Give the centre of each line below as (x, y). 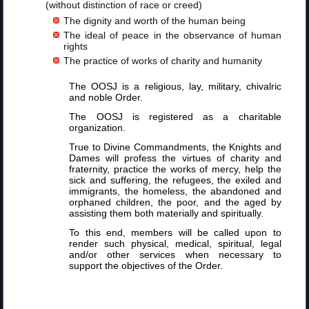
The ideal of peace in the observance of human (172, 35)
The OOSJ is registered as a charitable (175, 116)
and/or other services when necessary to (175, 254)
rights (76, 46)
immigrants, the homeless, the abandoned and (175, 191)
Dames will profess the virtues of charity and (175, 158)
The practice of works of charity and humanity (163, 60)
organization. (98, 127)
